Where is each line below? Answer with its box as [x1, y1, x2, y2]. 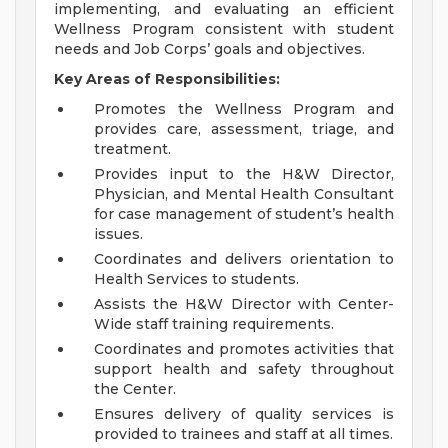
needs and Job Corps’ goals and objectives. [54, 40, 365, 59]
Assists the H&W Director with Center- [94, 295, 394, 314]
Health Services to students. [94, 270, 303, 289]
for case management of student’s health [94, 205, 394, 224]
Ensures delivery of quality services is [94, 405, 394, 424]
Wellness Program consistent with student [54, 20, 394, 39]
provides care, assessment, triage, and [94, 120, 394, 139]
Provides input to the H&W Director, [94, 165, 394, 184]
